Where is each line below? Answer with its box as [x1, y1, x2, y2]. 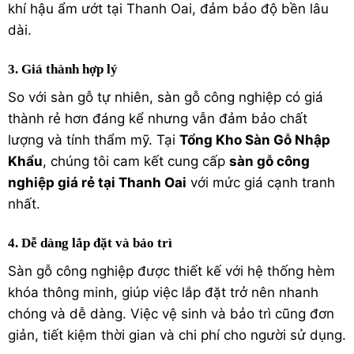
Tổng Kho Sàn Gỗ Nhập [179, 131, 330, 148]
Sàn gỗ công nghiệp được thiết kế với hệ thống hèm [8, 262, 335, 279]
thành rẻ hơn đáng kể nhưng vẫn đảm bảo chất [8, 110, 307, 126]
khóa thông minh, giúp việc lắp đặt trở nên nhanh [8, 284, 318, 300]
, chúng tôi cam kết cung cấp [43, 153, 229, 169]
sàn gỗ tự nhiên [51, 88, 149, 105]
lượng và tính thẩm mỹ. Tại [8, 131, 179, 148]
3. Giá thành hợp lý [8, 62, 118, 77]
